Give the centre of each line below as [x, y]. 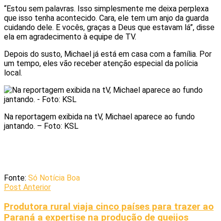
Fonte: [15, 178]
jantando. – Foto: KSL [41, 126]
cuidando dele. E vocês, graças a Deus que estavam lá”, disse [109, 27]
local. [13, 73]
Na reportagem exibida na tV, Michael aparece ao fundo [99, 116]
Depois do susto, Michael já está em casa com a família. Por [108, 54]
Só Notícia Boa [54, 178]
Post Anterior [27, 187]
